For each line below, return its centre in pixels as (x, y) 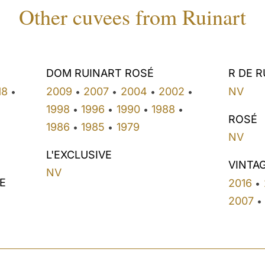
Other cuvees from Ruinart (132, 17)
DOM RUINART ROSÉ (100, 73)
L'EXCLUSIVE (79, 154)
